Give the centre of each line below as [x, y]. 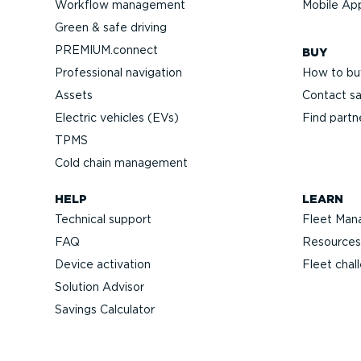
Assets [74, 95]
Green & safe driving [111, 27]
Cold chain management [121, 162]
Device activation [103, 264]
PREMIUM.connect [106, 50]
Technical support [103, 219]
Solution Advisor [100, 286]
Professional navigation [118, 72]
